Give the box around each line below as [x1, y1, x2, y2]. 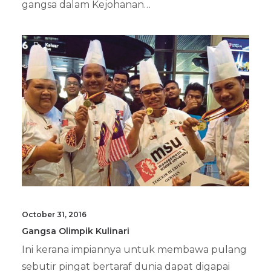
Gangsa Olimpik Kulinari [22, 225, 129, 237]
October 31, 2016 [22, 209, 87, 219]
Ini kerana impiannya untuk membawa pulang [22, 243, 247, 255]
